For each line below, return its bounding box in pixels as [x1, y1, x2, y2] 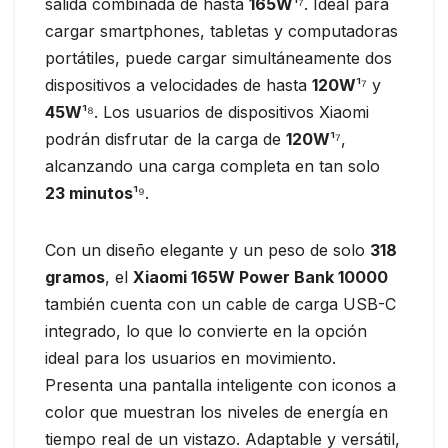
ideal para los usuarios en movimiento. [45, 348, 336, 369]
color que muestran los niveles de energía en [45, 402, 388, 423]
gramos [45, 267, 105, 288]
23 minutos [45, 183, 133, 204]
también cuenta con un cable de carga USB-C [45, 294, 396, 315]
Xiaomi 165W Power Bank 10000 [133, 267, 388, 288]
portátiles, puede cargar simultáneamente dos [45, 48, 392, 69]
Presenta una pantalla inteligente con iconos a [45, 375, 396, 396]
